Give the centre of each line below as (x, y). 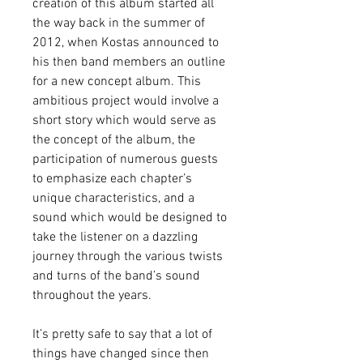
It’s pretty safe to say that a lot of (122, 335)
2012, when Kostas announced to (126, 43)
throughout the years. (92, 296)
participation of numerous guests (125, 160)
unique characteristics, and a (113, 199)
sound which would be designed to (130, 218)
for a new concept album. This (117, 82)
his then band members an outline (129, 62)
